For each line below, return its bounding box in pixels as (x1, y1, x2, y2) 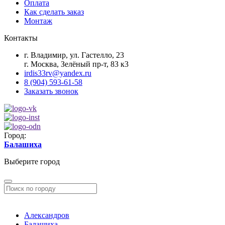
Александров (24, 210, 69, 219)
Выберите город (4, 157, 60, 166)
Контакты (4, 33, 38, 42)
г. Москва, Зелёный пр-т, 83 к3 (24, 59, 129, 68)
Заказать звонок (24, 86, 78, 95)
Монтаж (24, 16, 52, 25)
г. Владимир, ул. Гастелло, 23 (24, 50, 124, 59)
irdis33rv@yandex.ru (24, 68, 91, 77)
